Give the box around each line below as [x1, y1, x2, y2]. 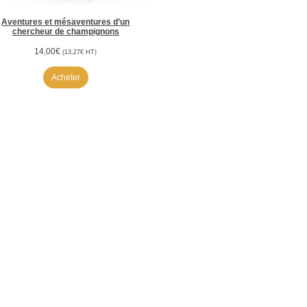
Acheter [51, 73, 80, 83]
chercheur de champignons [12, 27, 119, 37]
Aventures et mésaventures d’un [1, 17, 130, 27]
